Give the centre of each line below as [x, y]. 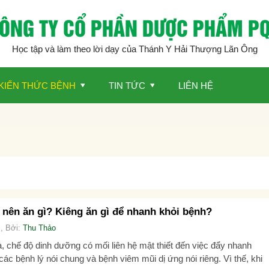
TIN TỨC [127, 85]
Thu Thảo [39, 228]
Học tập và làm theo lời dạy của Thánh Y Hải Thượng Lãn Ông [134, 49]
